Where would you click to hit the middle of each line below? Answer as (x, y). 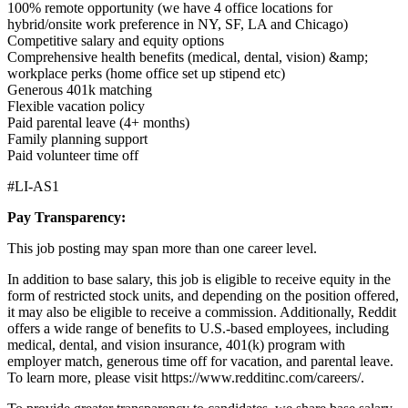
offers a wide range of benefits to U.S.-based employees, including (198, 329)
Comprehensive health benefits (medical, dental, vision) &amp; (188, 57)
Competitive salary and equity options (116, 41)
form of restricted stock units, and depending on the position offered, (203, 296)
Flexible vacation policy (76, 107)
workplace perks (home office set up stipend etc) (146, 74)
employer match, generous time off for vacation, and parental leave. (200, 362)
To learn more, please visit (84, 378)
